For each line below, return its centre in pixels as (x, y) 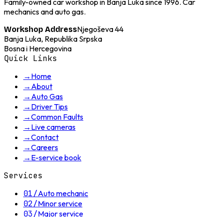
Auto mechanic (63, 193)
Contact (45, 137)
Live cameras (53, 127)
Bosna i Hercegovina (38, 48)
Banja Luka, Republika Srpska (53, 39)
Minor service (60, 203)
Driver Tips (49, 107)
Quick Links (31, 58)
